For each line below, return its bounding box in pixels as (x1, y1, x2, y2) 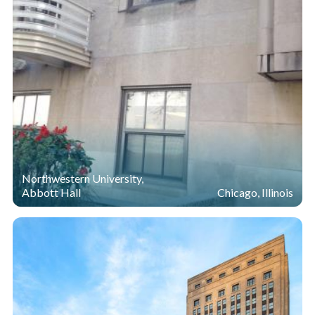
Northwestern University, (21, 171, 143, 185)
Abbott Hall (21, 185, 81, 199)
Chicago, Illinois (217, 185, 294, 199)
